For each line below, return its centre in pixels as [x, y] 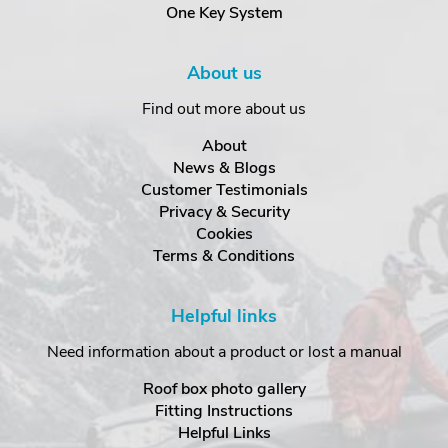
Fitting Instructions [224, 411]
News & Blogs [224, 168]
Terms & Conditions [224, 256]
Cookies [224, 234]
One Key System [224, 13]
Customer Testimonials [224, 190]
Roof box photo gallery [224, 389]
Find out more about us [224, 109]
